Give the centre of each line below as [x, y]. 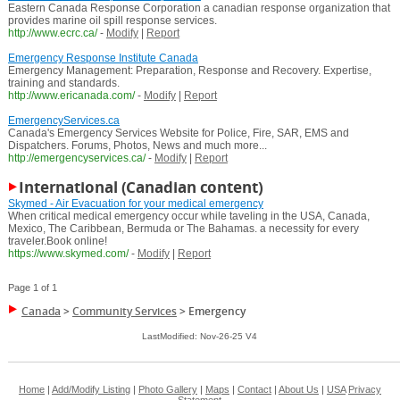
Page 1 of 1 [32, 288]
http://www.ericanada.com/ [71, 96]
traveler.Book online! [57, 242]
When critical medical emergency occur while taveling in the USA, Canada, [188, 217]
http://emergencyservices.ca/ [76, 158]
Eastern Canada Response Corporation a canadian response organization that [199, 8]
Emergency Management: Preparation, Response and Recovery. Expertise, [189, 71]
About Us [298, 390]
